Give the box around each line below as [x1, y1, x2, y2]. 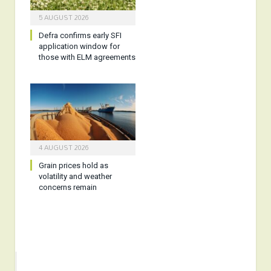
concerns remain [39, 182, 97, 192]
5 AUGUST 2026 [39, 11, 89, 25]
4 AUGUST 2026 [39, 140, 89, 154]
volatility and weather [39, 171, 112, 181]
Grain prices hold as [39, 160, 108, 170]
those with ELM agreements [39, 53, 135, 62]
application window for [39, 42, 120, 51]
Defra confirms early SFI [39, 31, 122, 41]
